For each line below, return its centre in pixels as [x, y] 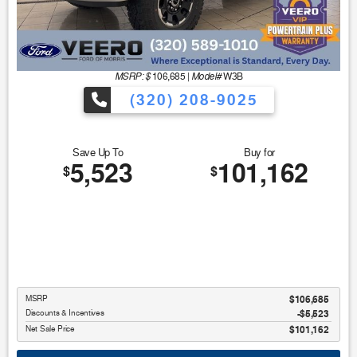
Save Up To [98, 153]
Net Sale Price [51, 328]
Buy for [259, 153]
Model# [206, 76]
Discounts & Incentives [65, 313]
